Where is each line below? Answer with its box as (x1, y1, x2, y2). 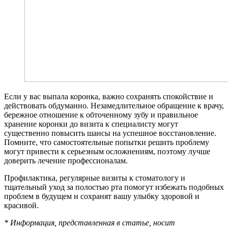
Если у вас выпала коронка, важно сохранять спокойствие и (4, 92, 213, 101)
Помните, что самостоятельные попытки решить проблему (4, 137, 209, 147)
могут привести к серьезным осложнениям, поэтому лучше (4, 147, 210, 156)
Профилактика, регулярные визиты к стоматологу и (4, 173, 185, 182)
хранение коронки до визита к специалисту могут (4, 119, 178, 128)
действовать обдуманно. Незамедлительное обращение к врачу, (4, 101, 224, 110)
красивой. (4, 201, 39, 210)
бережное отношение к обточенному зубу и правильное (4, 110, 198, 119)
